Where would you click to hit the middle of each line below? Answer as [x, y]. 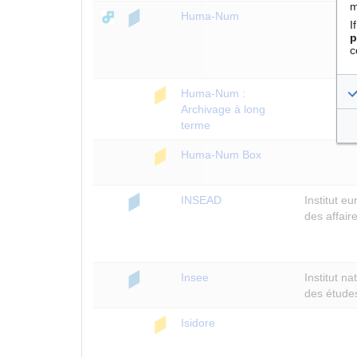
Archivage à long [223, 109]
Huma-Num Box [221, 154]
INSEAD [201, 200]
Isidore [198, 322]
